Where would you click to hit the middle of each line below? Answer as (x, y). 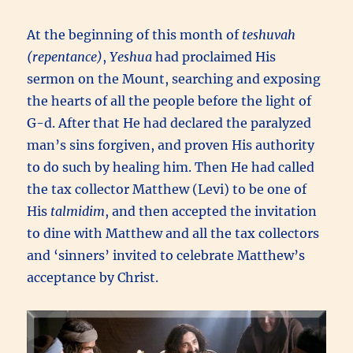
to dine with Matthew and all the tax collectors (173, 233)
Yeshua (131, 56)
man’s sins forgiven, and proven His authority (171, 145)
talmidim (78, 211)
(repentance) (65, 56)
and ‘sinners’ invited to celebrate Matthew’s (166, 255)
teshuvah (269, 34)
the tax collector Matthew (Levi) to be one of (167, 189)
